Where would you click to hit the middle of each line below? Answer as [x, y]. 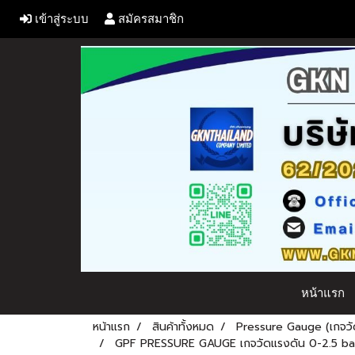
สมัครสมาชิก [150, 19]
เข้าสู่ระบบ [60, 19]
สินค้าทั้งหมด [183, 327]
